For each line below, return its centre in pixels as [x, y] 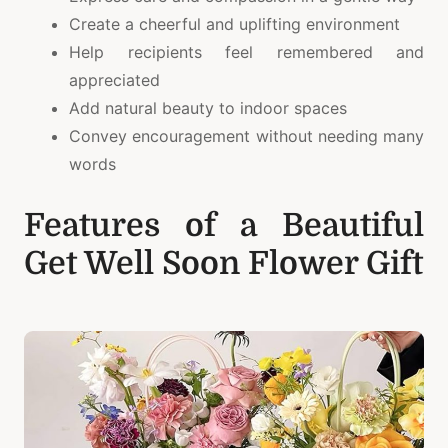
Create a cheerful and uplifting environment [234, 23]
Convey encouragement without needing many [246, 135]
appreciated [114, 79]
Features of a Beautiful [224, 225]
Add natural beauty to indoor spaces [208, 107]
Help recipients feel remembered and [246, 51]
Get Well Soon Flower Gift [223, 263]
